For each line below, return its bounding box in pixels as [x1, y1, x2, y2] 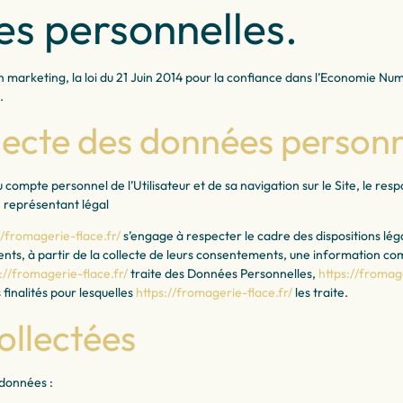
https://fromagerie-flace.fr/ [136, 284, 292, 301]
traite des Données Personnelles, [128, 265, 318, 282]
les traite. [292, 284, 348, 301]
